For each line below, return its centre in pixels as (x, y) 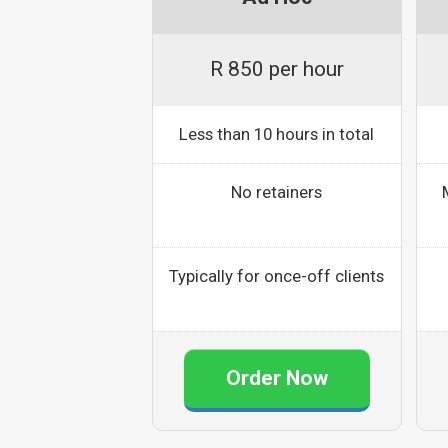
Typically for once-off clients (277, 276)
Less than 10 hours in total (277, 134)
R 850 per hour (276, 69)
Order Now (276, 377)
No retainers (277, 192)
